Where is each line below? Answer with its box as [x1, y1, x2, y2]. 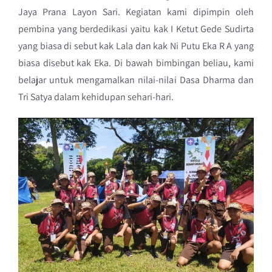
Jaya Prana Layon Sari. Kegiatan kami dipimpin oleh [18, 5, 254, 18]
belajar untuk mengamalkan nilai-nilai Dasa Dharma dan [18, 73, 254, 86]
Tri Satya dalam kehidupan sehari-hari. [18, 90, 174, 103]
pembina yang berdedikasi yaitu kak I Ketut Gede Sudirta [18, 22, 254, 35]
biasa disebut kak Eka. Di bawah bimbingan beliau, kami [18, 56, 254, 69]
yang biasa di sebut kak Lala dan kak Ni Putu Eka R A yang [18, 39, 254, 52]
